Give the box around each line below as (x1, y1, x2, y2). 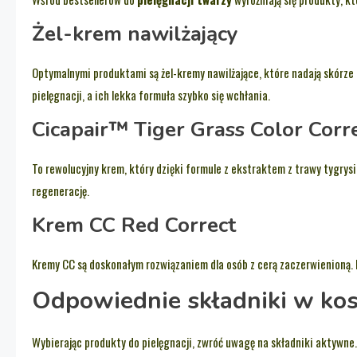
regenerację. (32, 182, 89, 200)
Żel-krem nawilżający (32, 20, 238, 49)
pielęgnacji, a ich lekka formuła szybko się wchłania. (32, 86, 270, 104)
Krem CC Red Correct (32, 211, 236, 240)
